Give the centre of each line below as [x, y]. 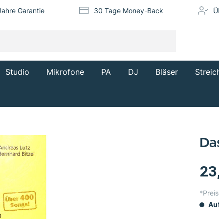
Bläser [167, 72]
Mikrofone [65, 72]
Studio [17, 72]
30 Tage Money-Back [129, 11]
